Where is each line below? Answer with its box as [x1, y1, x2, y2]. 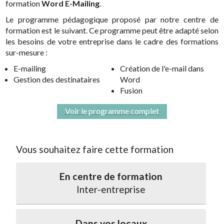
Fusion [120, 85, 142, 95]
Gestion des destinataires [13, 74, 100, 84]
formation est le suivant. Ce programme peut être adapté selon [5, 25, 218, 35]
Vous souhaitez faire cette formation [16, 143, 174, 155]
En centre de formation [59, 170, 163, 182]
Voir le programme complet [65, 105, 159, 115]
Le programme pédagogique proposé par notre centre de [5, 14, 218, 24]
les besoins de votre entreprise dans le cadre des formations [5, 36, 218, 46]
